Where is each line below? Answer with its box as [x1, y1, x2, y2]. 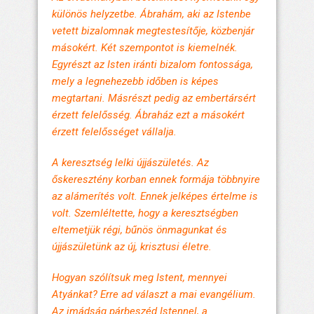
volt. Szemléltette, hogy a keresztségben [52, 206, 238, 219]
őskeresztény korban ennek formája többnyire [52, 172, 260, 186]
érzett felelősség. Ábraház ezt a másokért [52, 108, 245, 121]
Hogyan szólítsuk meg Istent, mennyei [52, 271, 227, 284]
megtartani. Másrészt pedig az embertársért [52, 91, 256, 104]
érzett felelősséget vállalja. [52, 125, 177, 138]
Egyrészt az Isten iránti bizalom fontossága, [52, 57, 253, 71]
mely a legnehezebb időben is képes [52, 74, 219, 88]
